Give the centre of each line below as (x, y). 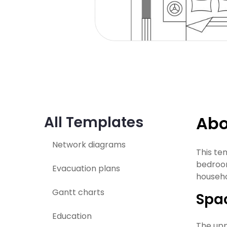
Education (72, 216)
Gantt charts (78, 192)
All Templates (94, 122)
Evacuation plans (86, 168)
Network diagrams (89, 145)
